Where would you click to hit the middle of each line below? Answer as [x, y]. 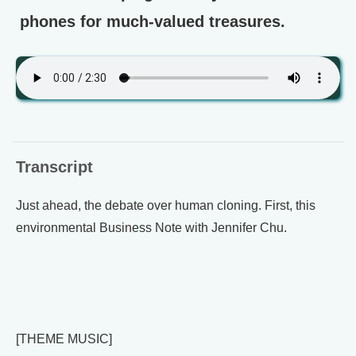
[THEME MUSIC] [64, 339]
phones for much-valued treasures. [153, 21]
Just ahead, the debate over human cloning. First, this [166, 205]
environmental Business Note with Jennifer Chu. [151, 228]
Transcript [54, 167]
